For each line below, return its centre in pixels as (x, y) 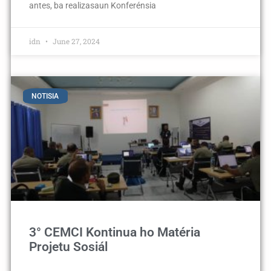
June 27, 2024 (75, 41)
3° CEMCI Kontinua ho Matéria (114, 233)
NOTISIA (45, 96)
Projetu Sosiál (68, 247)
